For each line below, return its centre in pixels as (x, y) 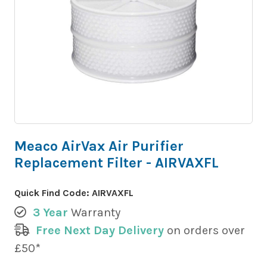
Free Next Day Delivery (100, 231)
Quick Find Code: (53, 193)
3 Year (50, 213)
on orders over (204, 231)
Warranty (96, 213)
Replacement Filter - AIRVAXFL (117, 163)
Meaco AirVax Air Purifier (99, 146)
